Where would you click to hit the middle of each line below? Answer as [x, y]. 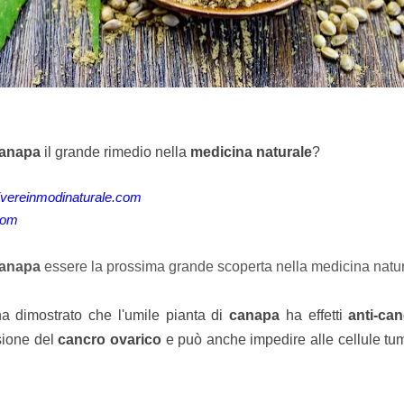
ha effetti [314, 315]
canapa [255, 315]
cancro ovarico [110, 339]
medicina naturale [251, 151]
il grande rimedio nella [115, 151]
